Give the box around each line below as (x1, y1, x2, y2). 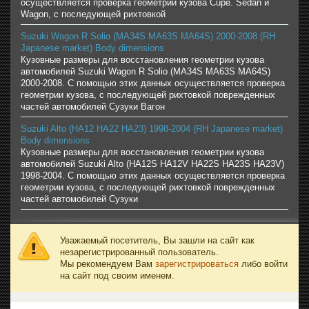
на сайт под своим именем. (60, 270, 175, 281)
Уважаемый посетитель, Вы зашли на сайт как (60, 235, 255, 246)
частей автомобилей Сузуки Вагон (21, 101, 165, 112)
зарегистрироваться (155, 258, 239, 269)
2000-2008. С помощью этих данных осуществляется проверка (21, 77, 285, 88)
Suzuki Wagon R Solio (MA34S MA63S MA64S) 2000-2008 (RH (21, 30, 275, 41)
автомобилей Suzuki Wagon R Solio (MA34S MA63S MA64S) (21, 66, 270, 77)
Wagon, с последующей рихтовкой (21, 8, 166, 19)
